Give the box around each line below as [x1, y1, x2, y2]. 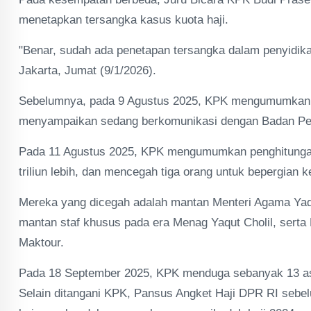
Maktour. [19, 236, 64, 249]
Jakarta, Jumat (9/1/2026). [19, 64, 156, 77]
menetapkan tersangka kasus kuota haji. [19, 13, 228, 26]
